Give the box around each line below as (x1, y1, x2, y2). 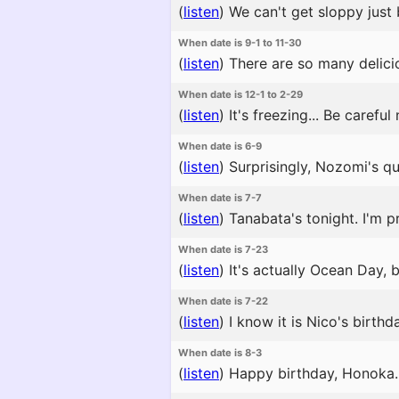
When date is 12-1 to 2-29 (178, 88, 303, 101)
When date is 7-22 (178, 295, 268, 307)
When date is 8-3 (178, 346, 262, 359)
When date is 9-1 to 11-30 (178, 37, 302, 49)
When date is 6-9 (178, 140, 262, 152)
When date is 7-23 (178, 243, 268, 256)
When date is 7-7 (178, 191, 262, 204)
